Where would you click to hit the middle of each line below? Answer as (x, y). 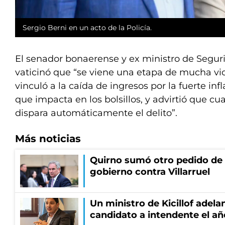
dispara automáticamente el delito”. (96, 113)
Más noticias (48, 139)
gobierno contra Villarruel (150, 172)
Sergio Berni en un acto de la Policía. (87, 28)
